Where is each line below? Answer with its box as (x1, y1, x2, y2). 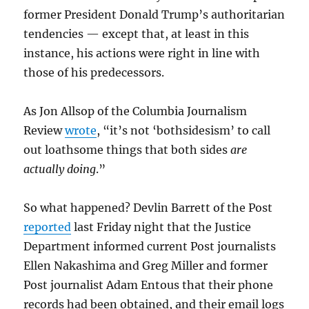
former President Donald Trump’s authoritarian (23, 8, 286, 21)
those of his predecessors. (23, 66, 165, 79)
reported (23, 220, 72, 234)
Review (23, 123, 66, 137)
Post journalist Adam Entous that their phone (23, 278, 274, 292)
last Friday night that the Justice (71, 220, 252, 234)
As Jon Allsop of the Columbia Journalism (23, 104, 248, 118)
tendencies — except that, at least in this (23, 27, 250, 41)
